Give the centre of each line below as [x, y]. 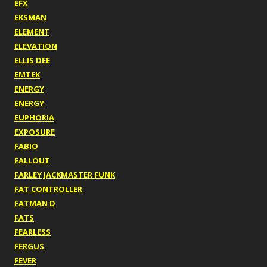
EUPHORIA [34, 118]
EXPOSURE [35, 132]
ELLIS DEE [32, 60]
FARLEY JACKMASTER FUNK [65, 175]
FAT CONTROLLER [48, 189]
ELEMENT [32, 32]
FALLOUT [32, 161]
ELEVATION [36, 46]
